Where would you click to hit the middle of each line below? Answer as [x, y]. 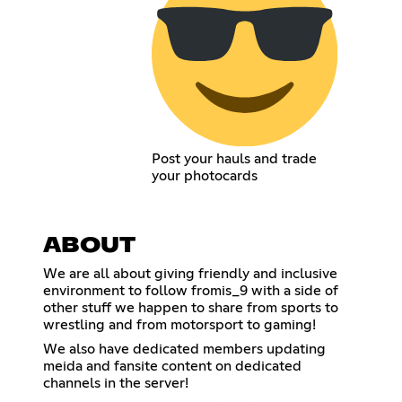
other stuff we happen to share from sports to [191, 307]
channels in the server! [116, 383]
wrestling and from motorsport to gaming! [179, 324]
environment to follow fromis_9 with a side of [191, 290]
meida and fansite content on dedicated [172, 366]
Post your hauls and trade [234, 158]
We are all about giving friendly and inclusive [190, 273]
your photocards [204, 175]
